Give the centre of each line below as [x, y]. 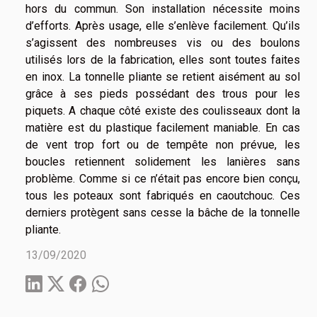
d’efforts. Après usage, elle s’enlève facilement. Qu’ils [163, 26]
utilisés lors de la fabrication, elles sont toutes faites [163, 60]
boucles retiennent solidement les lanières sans [163, 162]
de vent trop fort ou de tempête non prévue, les [163, 145]
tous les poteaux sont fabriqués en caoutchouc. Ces [163, 196]
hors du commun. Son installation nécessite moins [163, 9]
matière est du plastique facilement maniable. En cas [163, 128]
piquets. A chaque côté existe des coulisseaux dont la [163, 111]
